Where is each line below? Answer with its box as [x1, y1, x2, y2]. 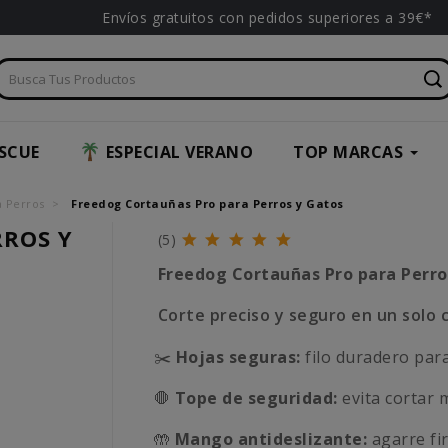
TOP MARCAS [293, 141, 403, 164]
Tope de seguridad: [174, 387, 338, 410]
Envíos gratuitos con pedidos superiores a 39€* [102, 8, 432, 27]
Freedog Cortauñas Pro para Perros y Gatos [71, 196, 344, 212]
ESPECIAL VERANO [105, 141, 253, 164]
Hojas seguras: [175, 346, 301, 369]
